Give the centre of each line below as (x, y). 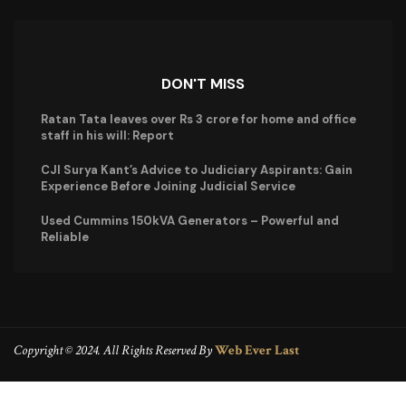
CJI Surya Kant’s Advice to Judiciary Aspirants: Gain (197, 169)
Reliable (65, 237)
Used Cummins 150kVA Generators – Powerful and (190, 220)
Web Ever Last (257, 350)
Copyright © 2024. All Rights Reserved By (114, 350)
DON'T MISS (203, 83)
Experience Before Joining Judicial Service (168, 186)
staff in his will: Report (107, 135)
